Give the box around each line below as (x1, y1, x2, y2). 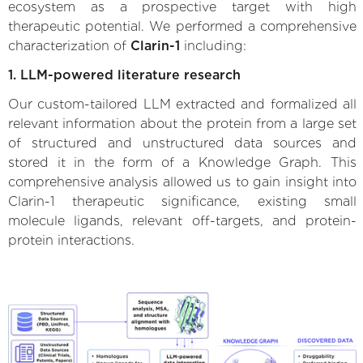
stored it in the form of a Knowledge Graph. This (8, 154, 357, 170)
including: (180, 37, 246, 53)
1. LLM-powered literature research (8, 66, 241, 83)
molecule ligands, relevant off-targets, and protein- (8, 212, 357, 228)
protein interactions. (8, 232, 135, 248)
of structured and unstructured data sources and (8, 135, 357, 151)
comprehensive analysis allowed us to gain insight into (8, 173, 357, 190)
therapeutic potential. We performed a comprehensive (8, 18, 357, 34)
